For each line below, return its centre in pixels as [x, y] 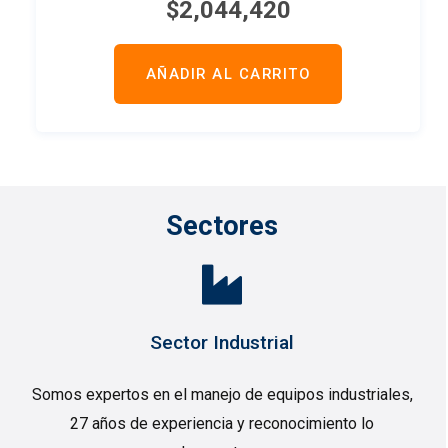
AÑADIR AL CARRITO [228, 73]
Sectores [222, 225]
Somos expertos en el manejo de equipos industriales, [222, 394]
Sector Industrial [222, 342]
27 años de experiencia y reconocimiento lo [222, 423]
